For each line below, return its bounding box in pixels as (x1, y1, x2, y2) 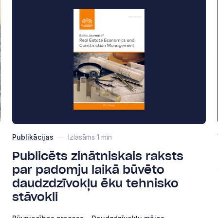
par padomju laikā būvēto (12, 164, 164, 176)
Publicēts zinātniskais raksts (12, 150, 183, 163)
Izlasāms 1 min (68, 132, 112, 141)
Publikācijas (12, 132, 54, 141)
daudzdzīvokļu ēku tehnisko (12, 178, 179, 190)
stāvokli (12, 191, 58, 203)
